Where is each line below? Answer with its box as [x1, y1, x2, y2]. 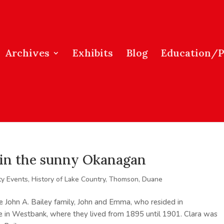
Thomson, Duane [109, 174, 163, 184]
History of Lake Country [31, 174, 106, 184]
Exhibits [72, 46, 113, 59]
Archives [5, 46, 49, 59]
